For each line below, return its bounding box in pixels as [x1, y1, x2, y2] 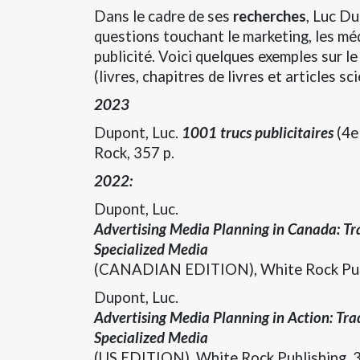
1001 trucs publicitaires [182, 123, 333, 141]
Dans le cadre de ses [94, 6, 233, 25]
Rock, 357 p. [94, 143, 174, 162]
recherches [233, 6, 306, 25]
